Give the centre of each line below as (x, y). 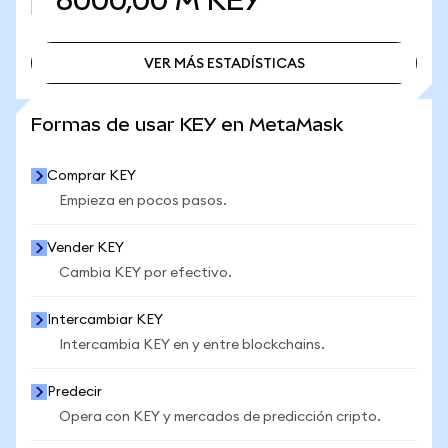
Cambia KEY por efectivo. (145, 273)
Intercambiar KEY (105, 320)
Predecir (74, 392)
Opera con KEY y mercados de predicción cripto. (220, 417)
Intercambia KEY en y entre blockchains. (192, 345)
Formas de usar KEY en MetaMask (187, 124)
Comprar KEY (91, 176)
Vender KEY (85, 248)
